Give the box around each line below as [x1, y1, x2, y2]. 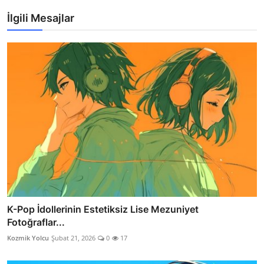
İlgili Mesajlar [7, 11, 74, 24]
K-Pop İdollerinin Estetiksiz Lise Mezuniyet [7, 203, 199, 216]
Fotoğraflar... [7, 216, 65, 229]
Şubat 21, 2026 [51, 233, 95, 243]
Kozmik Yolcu [7, 233, 49, 243]
